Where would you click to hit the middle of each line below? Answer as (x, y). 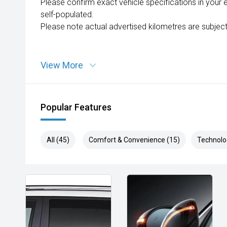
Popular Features (76, 107)
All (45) (58, 140)
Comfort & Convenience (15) (134, 140)
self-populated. (67, 14)
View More (62, 65)
